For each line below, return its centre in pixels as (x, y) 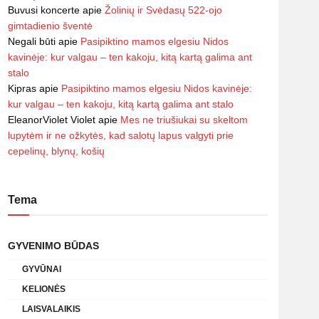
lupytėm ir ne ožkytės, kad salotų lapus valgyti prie (121, 135)
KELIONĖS (44, 289)
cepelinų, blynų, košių (56, 151)
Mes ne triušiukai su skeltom (184, 120)
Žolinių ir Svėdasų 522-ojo (163, 10)
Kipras (22, 88)
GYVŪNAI (42, 269)
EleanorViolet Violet (52, 120)
